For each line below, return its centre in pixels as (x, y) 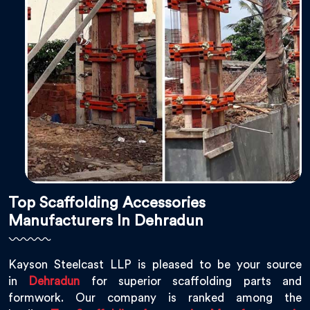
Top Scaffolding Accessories (107, 203)
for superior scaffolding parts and (191, 282)
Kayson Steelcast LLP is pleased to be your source (155, 265)
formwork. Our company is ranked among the (155, 298)
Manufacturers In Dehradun (106, 221)
